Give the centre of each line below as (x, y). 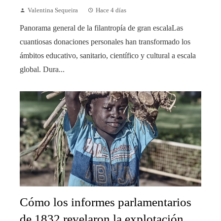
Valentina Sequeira (53, 11)
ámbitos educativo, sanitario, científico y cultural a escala (108, 56)
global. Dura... (42, 70)
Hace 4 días (111, 11)
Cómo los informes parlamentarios (106, 202)
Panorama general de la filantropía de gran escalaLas (101, 28)
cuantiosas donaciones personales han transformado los (105, 42)
